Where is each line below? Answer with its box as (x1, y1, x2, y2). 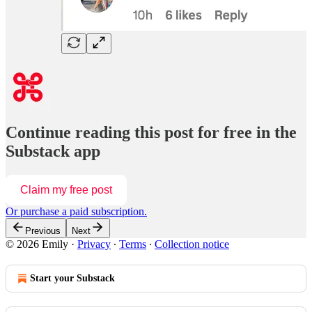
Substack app (6, 141, 100, 160)
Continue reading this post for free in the (6, 123, 297, 141)
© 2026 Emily (6, 237, 68, 250)
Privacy (77, 237, 111, 250)
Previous (25, 225, 61, 236)
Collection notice (155, 237, 229, 250)
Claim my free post (20, 183, 112, 196)
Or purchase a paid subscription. (6, 205, 147, 217)
